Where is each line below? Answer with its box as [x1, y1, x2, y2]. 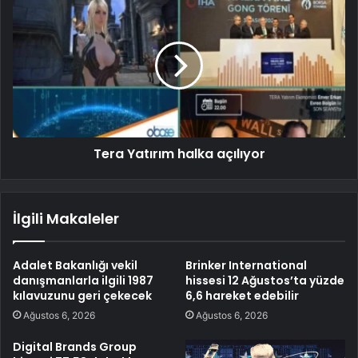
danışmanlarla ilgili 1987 [13, 272, 153, 288]
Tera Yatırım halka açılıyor [93, 144, 265, 163]
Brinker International [185, 257, 307, 273]
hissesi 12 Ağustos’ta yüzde [185, 272, 344, 288]
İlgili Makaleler [13, 208, 119, 229]
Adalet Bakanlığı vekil [13, 257, 137, 273]
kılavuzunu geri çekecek [13, 287, 152, 304]
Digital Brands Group [13, 338, 137, 355]
